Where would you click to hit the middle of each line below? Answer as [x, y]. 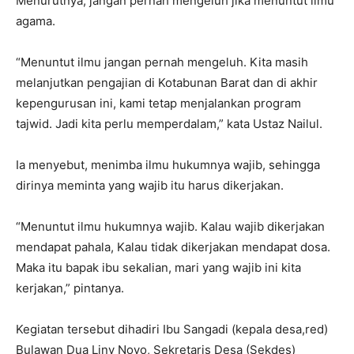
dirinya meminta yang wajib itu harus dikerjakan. [150, 186]
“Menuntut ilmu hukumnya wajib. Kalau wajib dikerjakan [170, 227]
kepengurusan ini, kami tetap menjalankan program [158, 104]
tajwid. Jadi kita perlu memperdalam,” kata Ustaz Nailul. [169, 124]
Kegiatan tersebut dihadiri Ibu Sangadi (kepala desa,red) [172, 330]
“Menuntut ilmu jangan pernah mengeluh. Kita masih [162, 62]
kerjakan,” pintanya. [70, 288]
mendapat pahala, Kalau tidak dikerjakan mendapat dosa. [173, 247]
